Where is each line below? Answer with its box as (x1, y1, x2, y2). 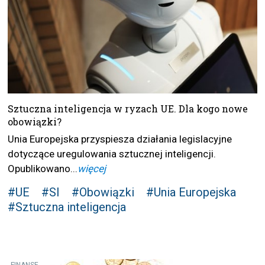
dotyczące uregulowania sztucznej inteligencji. (8, 148, 216, 160)
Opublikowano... (8, 163, 78, 174)
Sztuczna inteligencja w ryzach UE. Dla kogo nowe (8, 102, 248, 115)
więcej (77, 163, 106, 174)
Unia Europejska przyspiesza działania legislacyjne (8, 133, 232, 145)
